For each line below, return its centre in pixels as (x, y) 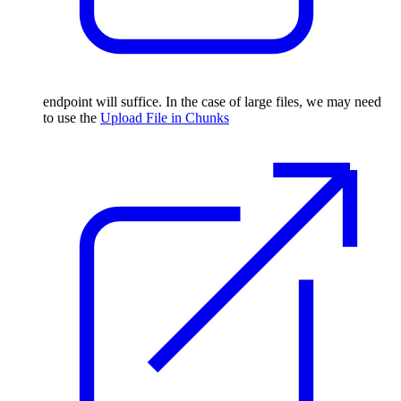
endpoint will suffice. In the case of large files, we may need (212, 102)
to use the (72, 118)
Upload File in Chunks (165, 118)
